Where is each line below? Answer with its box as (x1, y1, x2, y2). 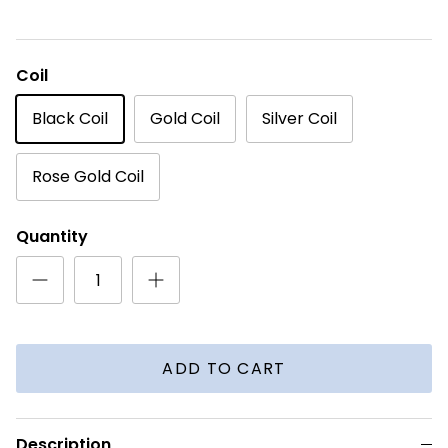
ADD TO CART (162, 356, 286, 380)
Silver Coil (262, 107, 337, 131)
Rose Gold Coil (32, 165, 144, 189)
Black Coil (32, 107, 108, 131)
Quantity (16, 225, 88, 249)
